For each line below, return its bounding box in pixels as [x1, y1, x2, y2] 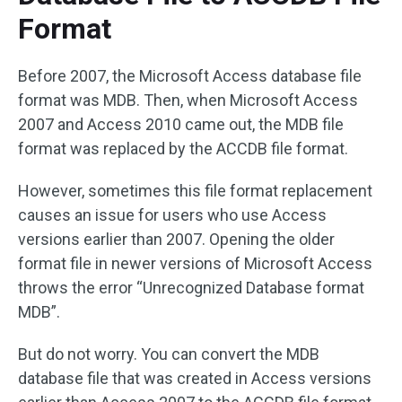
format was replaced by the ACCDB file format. [18, 139, 348, 158]
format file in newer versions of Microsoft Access [18, 254, 372, 273]
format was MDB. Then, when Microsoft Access [18, 91, 358, 109]
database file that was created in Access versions [18, 369, 371, 388]
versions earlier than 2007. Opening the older [18, 230, 335, 249]
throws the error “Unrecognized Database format [18, 278, 364, 297]
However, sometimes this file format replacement [18, 181, 372, 200]
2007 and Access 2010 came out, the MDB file [18, 115, 344, 134]
